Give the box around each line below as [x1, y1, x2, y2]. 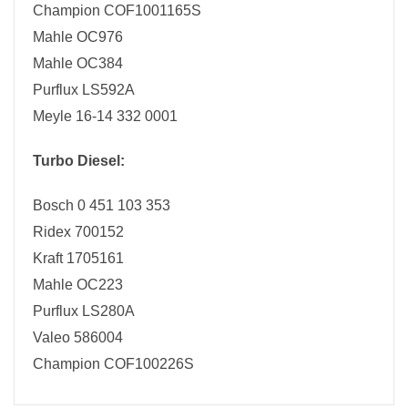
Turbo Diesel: [33, 153, 125, 169]
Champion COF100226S [33, 356, 194, 372]
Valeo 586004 [33, 330, 123, 346]
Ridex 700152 [33, 224, 124, 240]
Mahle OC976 [33, 29, 123, 46]
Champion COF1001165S [33, 3, 201, 19]
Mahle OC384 [33, 56, 123, 72]
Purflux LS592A [33, 82, 135, 98]
